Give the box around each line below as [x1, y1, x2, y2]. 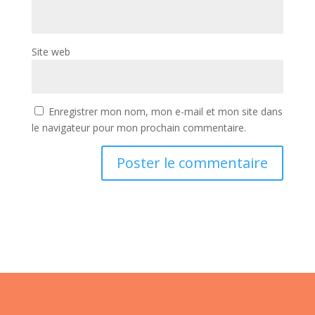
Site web [31, 44, 70, 58]
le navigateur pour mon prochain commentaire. [31, 120, 246, 134]
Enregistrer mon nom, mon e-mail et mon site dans [48, 104, 283, 118]
